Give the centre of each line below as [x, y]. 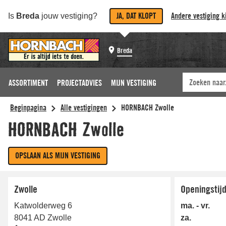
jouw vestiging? [68, 16]
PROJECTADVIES [79, 83]
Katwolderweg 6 [43, 206]
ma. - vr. [195, 206]
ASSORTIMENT [28, 83]
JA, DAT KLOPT [136, 16]
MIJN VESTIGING [134, 83]
